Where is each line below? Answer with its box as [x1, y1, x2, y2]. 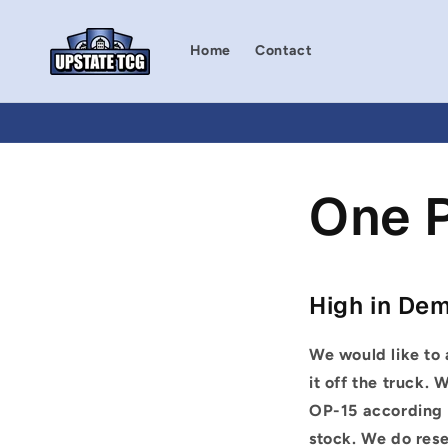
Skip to [29, 5, 85, 24]
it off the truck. [309, 372, 434, 392]
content [29, 23, 91, 42]
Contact [254, 42, 313, 59]
